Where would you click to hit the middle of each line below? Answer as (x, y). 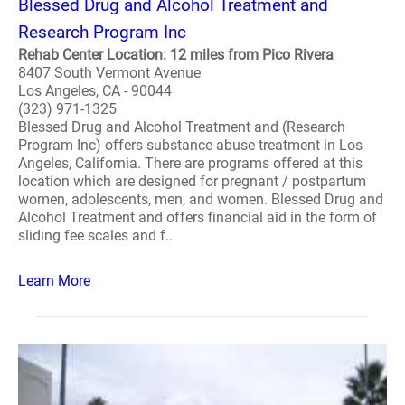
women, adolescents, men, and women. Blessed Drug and (201, 199)
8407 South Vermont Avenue (109, 73)
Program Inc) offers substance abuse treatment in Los (190, 145)
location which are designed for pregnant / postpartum (192, 181)
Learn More (54, 281)
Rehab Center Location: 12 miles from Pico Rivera (176, 55)
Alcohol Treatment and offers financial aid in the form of (198, 217)
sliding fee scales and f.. (95, 235)
